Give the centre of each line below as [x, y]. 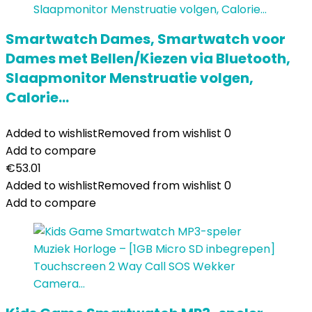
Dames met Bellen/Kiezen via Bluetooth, [148, 58]
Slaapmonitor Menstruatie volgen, [130, 78]
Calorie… [37, 97]
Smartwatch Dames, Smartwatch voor [146, 39]
